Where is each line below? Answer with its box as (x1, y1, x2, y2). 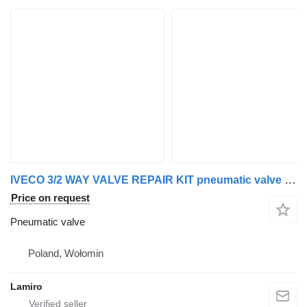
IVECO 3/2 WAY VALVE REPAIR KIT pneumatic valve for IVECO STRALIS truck (284, 173, 296, 187)
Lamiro (10, 281, 42, 293)
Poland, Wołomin (28, 247, 103, 260)
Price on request (11, 192, 90, 204)
